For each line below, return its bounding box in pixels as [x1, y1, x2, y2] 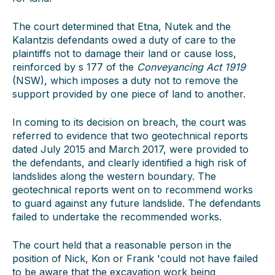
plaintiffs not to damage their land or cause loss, [12, 47, 236, 60]
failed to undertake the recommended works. [12, 211, 222, 223]
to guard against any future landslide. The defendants [12, 197, 261, 209]
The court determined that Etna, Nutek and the [12, 20, 231, 33]
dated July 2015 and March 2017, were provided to [12, 143, 249, 155]
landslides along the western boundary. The [12, 170, 216, 182]
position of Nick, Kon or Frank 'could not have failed [12, 252, 258, 265]
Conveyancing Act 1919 [137, 61, 246, 73]
